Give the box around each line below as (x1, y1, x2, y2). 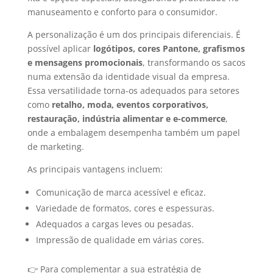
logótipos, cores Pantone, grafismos (93, 43, 245, 55)
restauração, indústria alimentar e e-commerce (27, 113, 225, 125)
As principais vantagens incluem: (27, 163, 163, 175)
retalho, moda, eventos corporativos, (51, 99, 208, 111)
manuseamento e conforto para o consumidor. (27, 6, 218, 18)
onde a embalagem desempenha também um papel (27, 127, 240, 139)
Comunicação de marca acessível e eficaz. (35, 186, 206, 199)
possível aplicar (27, 43, 93, 55)
